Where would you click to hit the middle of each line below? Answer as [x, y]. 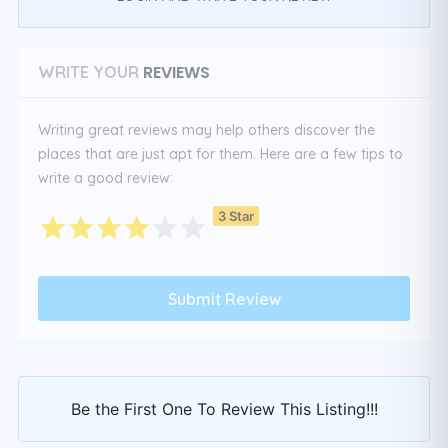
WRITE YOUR [88, 72]
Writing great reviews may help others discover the [206, 130]
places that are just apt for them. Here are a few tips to [220, 154]
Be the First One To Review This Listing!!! [224, 409]
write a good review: [105, 178]
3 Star [236, 215]
